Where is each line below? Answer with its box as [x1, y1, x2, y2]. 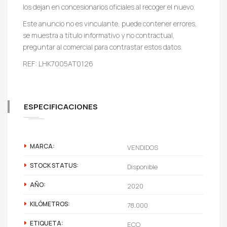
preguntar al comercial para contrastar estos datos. [23, 42, 182, 52]
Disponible [127, 162, 158, 171]
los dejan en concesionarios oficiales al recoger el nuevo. [23, 2, 195, 12]
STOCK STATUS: [30, 161, 79, 170]
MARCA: [30, 141, 55, 150]
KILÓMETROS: [30, 199, 70, 208]
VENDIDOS [127, 142, 158, 152]
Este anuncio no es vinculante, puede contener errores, [23, 18, 197, 28]
